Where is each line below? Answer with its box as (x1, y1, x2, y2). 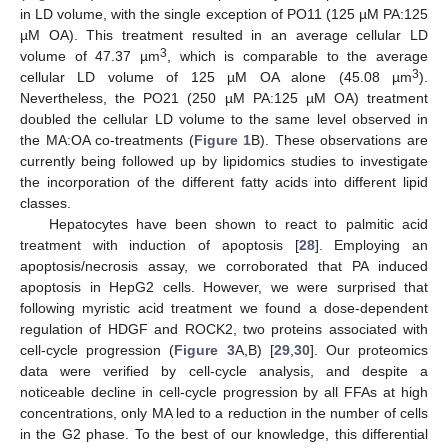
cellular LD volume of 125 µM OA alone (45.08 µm (20, 68, 412, 85)
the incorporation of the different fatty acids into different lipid (20, 173, 428, 190)
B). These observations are (251, 131, 429, 148)
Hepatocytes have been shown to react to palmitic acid (48, 215, 428, 232)
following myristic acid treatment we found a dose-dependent (20, 299, 428, 316)
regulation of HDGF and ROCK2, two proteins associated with (20, 320, 428, 337)
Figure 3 (174, 341, 235, 358)
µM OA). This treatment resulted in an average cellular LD (20, 26, 428, 43)
